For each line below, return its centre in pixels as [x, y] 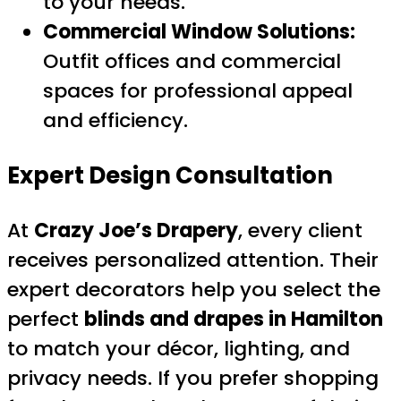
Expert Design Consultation [170, 175]
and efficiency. [115, 120]
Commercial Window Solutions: [199, 31]
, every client [300, 231]
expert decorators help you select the [194, 290]
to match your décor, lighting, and [179, 349]
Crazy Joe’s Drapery [136, 231]
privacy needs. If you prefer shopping [193, 379]
